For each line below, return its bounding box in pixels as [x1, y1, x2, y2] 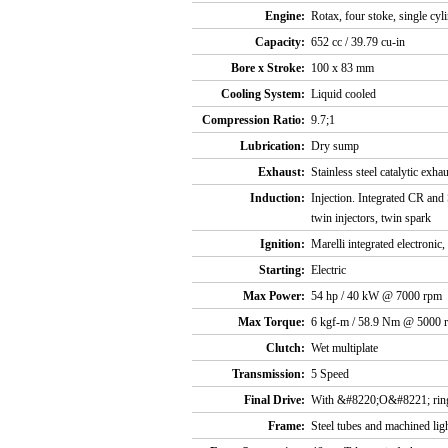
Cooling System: [221, 87, 305, 102]
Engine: [265, 9, 305, 24]
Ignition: [260, 237, 305, 252]
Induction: [250, 191, 305, 206]
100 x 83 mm [311, 61, 374, 76]
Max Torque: [238, 315, 305, 330]
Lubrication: [240, 139, 305, 154]
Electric [311, 263, 346, 278]
